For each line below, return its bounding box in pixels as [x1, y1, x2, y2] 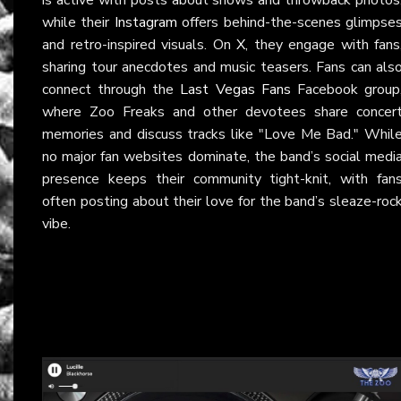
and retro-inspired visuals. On [42, 34, 236, 55]
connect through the [42, 79, 181, 99]
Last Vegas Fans [180, 79, 291, 99]
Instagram [114, 12, 177, 32]
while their [42, 12, 115, 32]
